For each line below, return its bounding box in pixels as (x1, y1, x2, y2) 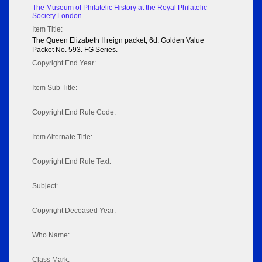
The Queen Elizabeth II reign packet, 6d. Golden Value (32, 36, 204, 45)
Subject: (32, 182, 58, 191)
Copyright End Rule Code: (32, 108, 116, 117)
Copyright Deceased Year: (32, 206, 116, 215)
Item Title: (32, 25, 63, 34)
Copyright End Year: (32, 59, 96, 68)
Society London (32, 12, 82, 20)
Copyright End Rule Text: (32, 157, 111, 166)
